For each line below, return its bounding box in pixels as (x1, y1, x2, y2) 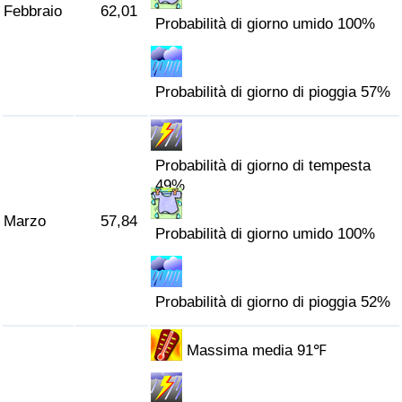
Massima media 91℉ (187, 342, 328, 360)
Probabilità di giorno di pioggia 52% (155, 293, 391, 311)
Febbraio (4, 3, 62, 21)
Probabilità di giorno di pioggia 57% (155, 83, 391, 101)
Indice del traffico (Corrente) (18, 100, 207, 118)
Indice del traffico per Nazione (18, 146, 219, 163)
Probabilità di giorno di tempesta (155, 157, 371, 175)
